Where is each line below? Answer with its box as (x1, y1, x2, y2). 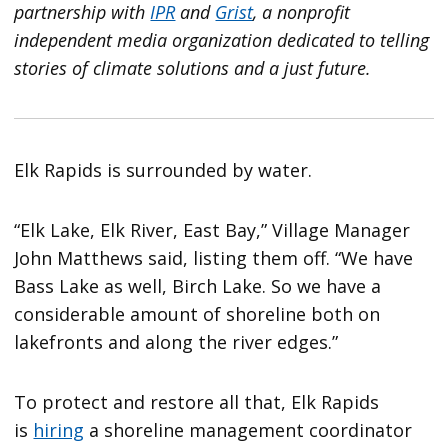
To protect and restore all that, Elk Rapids (14, 390, 380, 415)
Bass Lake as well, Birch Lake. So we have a (14, 274, 382, 299)
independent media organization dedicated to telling (14, 28, 430, 53)
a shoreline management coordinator (84, 418, 413, 443)
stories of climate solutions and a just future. (14, 56, 372, 81)
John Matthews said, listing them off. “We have (14, 246, 414, 271)
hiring (33, 418, 85, 443)
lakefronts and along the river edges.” (14, 330, 339, 355)
